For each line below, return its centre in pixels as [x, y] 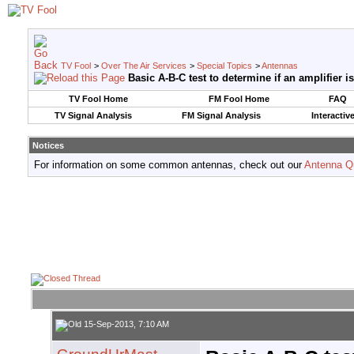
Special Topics [224, 66]
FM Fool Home [239, 99]
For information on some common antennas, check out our [169, 165]
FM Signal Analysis [221, 115]
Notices [48, 145]
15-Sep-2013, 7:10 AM [125, 324]
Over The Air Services [144, 66]
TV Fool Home [98, 99]
